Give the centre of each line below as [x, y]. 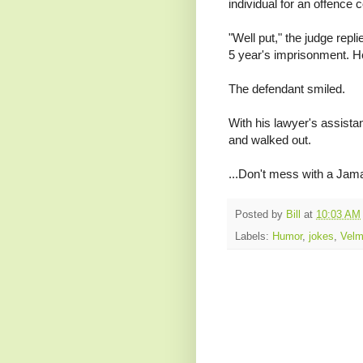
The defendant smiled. [287, 88]
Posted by [261, 215]
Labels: [254, 237]
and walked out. [270, 139]
